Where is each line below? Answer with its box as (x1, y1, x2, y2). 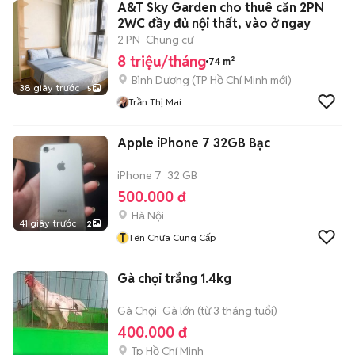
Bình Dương (132, 73, 189, 87)
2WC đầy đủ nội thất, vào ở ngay (117, 15, 311, 32)
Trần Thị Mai (128, 96, 181, 108)
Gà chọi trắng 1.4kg (117, 270, 231, 287)
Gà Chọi (117, 303, 157, 318)
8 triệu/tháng (117, 52, 206, 71)
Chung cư (146, 32, 193, 47)
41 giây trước (19, 217, 76, 229)
